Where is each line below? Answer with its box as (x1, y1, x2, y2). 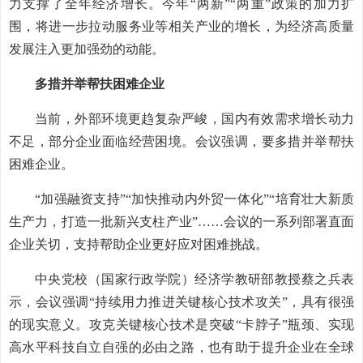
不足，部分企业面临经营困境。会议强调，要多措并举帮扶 (9, 135, 354, 148)
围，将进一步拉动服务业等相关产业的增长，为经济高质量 (9, 19, 354, 33)
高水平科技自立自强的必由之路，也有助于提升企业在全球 (9, 340, 354, 354)
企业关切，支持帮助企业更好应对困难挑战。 (9, 237, 268, 251)
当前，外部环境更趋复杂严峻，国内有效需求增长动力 (35, 112, 354, 126)
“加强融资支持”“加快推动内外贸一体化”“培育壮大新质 (35, 192, 354, 206)
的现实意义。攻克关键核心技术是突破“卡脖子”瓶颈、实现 (9, 318, 354, 331)
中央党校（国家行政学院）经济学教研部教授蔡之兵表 (35, 272, 354, 286)
